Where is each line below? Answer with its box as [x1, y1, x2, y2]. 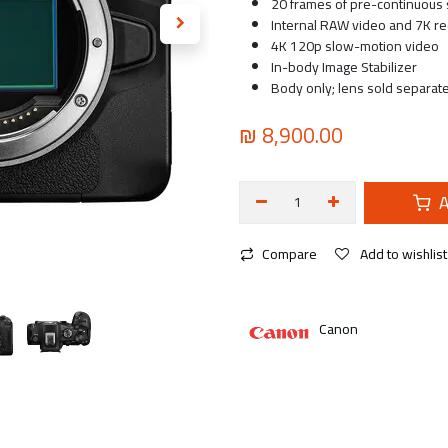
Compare [262, 241, 317, 267]
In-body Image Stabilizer [271, 54, 417, 80]
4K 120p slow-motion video [271, 33, 439, 59]
